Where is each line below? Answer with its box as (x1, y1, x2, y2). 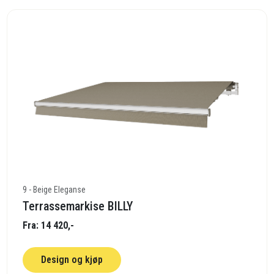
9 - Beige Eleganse (23, 185, 86, 195)
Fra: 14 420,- (23, 220, 75, 232)
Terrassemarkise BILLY (23, 199, 133, 214)
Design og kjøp (41, 254, 103, 266)
